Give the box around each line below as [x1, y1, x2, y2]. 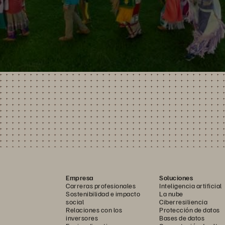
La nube [159, 189, 183, 198]
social [66, 197, 84, 206]
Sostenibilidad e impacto [66, 189, 140, 198]
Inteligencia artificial [159, 181, 222, 190]
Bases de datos [159, 213, 204, 222]
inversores [66, 213, 98, 222]
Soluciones [159, 173, 193, 182]
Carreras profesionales [66, 181, 136, 190]
